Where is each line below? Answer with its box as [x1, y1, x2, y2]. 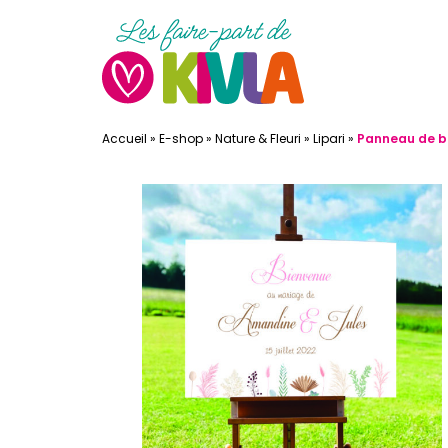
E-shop [159, 130, 203, 147]
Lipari [313, 130, 345, 147]
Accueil [102, 130, 147, 147]
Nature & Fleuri [215, 130, 301, 147]
